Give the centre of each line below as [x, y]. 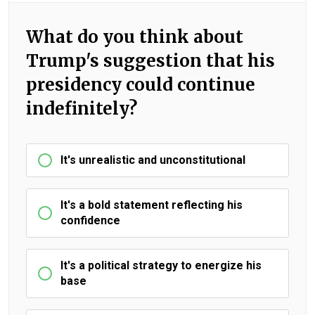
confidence [90, 220]
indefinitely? [82, 108]
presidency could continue [141, 84]
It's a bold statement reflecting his [152, 205]
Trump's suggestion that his [150, 60]
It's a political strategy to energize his [161, 265]
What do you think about [135, 37]
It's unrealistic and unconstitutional [153, 160]
